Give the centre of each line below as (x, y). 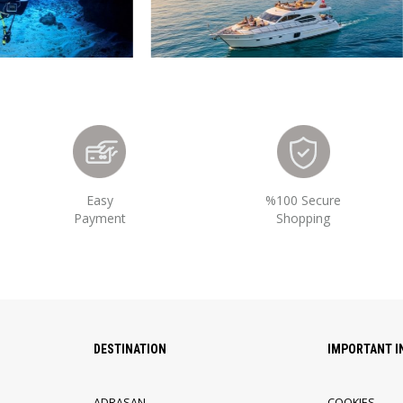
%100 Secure (304, 200)
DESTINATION (130, 349)
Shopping (304, 218)
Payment (99, 218)
